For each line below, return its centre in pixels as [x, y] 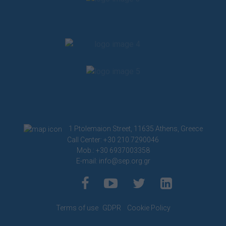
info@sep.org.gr [124, 161]
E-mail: [87, 161]
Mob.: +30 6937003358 [113, 150]
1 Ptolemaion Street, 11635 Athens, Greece [135, 129]
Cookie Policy [149, 208]
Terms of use [77, 208]
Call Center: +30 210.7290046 [113, 139]
